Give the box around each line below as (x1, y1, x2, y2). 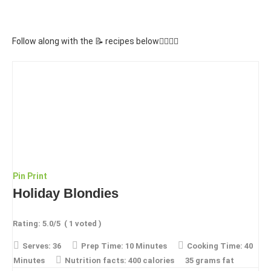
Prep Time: (81, 241, 123, 250)
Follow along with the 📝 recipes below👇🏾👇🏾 (12, 36, 178, 46)
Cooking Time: (187, 241, 243, 250)
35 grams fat (185, 255, 234, 265)
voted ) (73, 218, 102, 228)
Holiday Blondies (13, 185, 119, 201)
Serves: (22, 241, 51, 250)
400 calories (128, 255, 174, 265)
